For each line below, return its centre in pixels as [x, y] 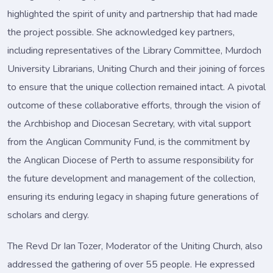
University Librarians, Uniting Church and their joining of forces [136, 69]
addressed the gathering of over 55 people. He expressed [131, 264]
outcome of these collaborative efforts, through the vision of [134, 105]
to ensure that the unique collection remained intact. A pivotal [136, 87]
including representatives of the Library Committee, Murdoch [134, 50]
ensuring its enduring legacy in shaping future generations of [133, 197]
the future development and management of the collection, [131, 178]
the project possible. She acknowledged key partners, [121, 32]
